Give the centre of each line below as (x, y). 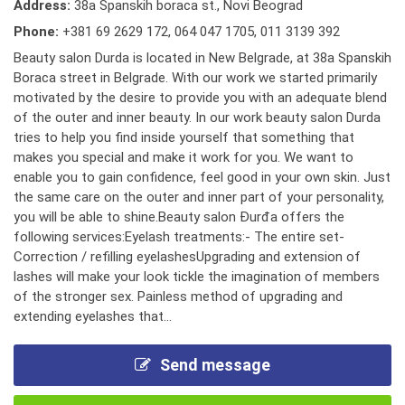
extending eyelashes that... (93, 316)
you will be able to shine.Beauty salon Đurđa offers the (179, 217)
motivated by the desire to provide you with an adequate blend (200, 98)
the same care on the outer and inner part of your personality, (199, 197)
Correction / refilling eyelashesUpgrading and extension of (187, 257)
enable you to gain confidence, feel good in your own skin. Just (202, 177)
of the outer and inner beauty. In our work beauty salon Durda (197, 118)
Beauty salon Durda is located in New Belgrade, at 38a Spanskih (202, 58)
